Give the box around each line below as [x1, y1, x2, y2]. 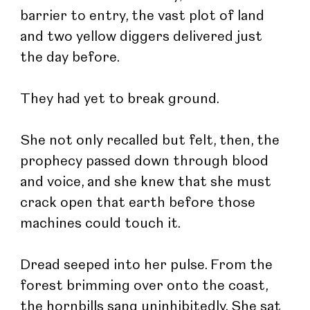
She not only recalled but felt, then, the [20, 134, 284, 148]
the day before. [20, 51, 120, 65]
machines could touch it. [20, 217, 181, 231]
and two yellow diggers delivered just [20, 30, 266, 44]
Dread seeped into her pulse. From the [20, 258, 277, 273]
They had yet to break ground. [20, 92, 220, 107]
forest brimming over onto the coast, [20, 279, 272, 293]
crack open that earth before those [20, 196, 259, 210]
